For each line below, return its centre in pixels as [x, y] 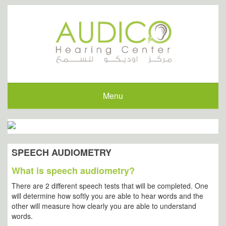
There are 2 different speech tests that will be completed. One [110, 186]
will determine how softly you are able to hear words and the [107, 196]
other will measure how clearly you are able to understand [104, 206]
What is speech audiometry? [73, 171]
